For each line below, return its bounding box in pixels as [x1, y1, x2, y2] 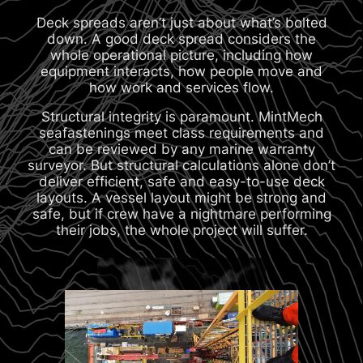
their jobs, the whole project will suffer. [55, 222, 308, 238]
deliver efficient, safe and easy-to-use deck [38, 173, 325, 190]
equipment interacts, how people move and [41, 63, 322, 79]
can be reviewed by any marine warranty [48, 141, 315, 157]
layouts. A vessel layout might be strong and [36, 190, 327, 206]
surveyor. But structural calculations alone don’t [28, 157, 335, 173]
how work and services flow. [89, 79, 274, 96]
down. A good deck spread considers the [47, 31, 316, 47]
